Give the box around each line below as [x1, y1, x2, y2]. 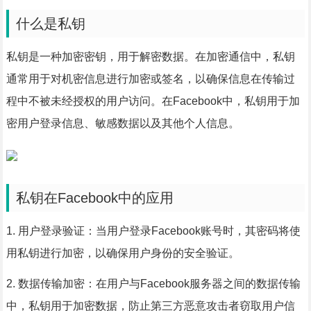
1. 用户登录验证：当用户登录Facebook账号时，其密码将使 [6, 225, 301, 237]
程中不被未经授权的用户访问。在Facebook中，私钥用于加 [6, 95, 300, 107]
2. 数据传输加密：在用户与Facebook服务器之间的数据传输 [6, 278, 301, 289]
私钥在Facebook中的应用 [15, 190, 174, 205]
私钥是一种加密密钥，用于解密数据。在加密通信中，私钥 [6, 51, 295, 62]
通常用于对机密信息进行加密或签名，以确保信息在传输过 [6, 73, 295, 85]
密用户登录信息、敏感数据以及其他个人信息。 [6, 117, 239, 129]
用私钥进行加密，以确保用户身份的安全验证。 [6, 247, 239, 259]
